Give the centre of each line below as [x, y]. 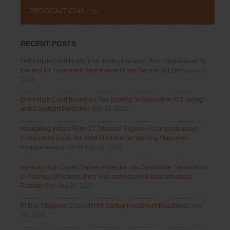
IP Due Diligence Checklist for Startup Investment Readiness [105, 206]
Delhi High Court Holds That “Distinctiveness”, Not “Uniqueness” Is [113, 61]
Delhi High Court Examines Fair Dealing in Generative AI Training [112, 100]
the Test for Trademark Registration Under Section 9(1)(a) [100, 71]
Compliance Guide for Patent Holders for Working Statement [104, 138]
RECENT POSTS [48, 44]
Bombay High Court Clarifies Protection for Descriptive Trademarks [113, 168]
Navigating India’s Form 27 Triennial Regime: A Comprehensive [109, 129]
